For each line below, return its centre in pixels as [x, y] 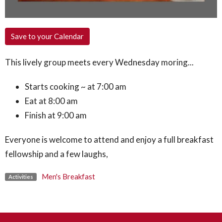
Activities [21, 176]
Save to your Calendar [47, 36]
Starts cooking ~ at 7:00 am [76, 87]
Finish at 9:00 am [56, 115]
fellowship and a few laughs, [57, 154]
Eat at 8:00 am [51, 101]
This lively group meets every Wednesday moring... [99, 62]
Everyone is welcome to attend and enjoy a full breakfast [109, 140]
